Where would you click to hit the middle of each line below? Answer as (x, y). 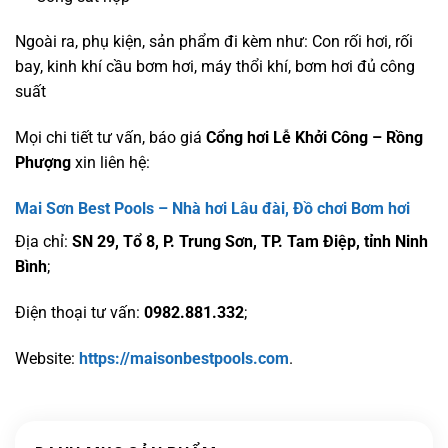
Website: (47, 358)
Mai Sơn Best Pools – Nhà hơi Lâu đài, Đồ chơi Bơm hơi (212, 209)
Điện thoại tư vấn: (79, 312)
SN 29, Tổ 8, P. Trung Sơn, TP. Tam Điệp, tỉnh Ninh (250, 242)
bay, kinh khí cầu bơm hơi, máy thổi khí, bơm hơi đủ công (215, 67)
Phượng (43, 163)
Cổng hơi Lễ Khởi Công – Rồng (314, 138)
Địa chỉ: (43, 242)
